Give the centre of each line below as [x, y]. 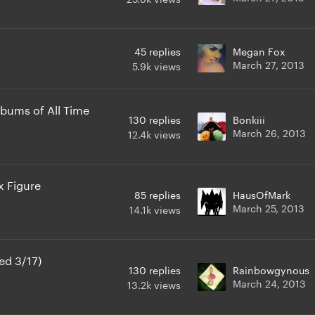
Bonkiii [249, 118]
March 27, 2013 [269, 64]
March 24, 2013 [269, 282]
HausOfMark [262, 194]
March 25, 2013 [269, 207]
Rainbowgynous [271, 269]
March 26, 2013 [269, 132]
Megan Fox [259, 50]
